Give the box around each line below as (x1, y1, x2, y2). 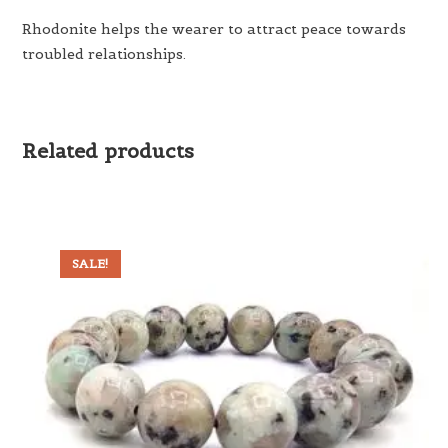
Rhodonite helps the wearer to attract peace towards (22, 19, 407, 38)
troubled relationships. (22, 44, 187, 63)
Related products (22, 137, 195, 164)
